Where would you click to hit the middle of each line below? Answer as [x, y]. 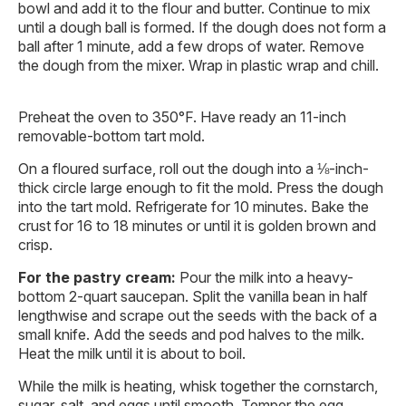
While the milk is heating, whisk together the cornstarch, [198, 386]
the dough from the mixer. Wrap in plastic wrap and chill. [200, 65]
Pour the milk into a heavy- [265, 277]
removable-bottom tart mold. [113, 135]
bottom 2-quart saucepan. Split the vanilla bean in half [193, 296]
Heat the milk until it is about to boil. [134, 353]
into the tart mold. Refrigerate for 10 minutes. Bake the [193, 206]
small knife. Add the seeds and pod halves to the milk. [191, 334]
